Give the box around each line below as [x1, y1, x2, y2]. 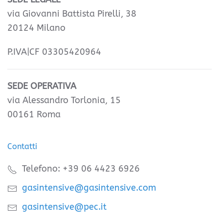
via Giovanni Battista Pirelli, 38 [7, 8, 136, 20]
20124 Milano [7, 22, 66, 34]
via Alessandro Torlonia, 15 [7, 95, 121, 106]
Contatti [7, 142, 37, 152]
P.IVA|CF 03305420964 [7, 46, 101, 58]
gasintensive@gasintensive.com [22, 182, 156, 194]
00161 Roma [7, 109, 61, 120]
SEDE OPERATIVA [7, 81, 76, 92]
